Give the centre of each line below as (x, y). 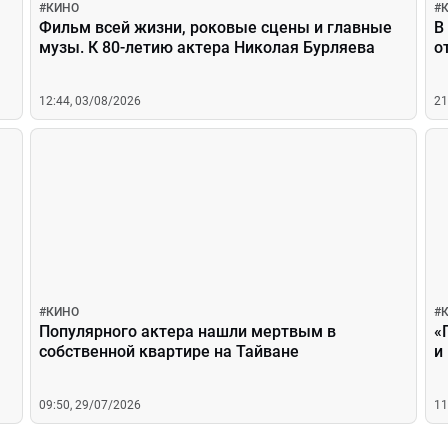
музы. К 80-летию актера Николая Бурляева (207, 47)
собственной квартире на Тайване (169, 351)
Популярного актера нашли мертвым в (188, 331)
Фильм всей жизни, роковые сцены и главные (216, 27)
